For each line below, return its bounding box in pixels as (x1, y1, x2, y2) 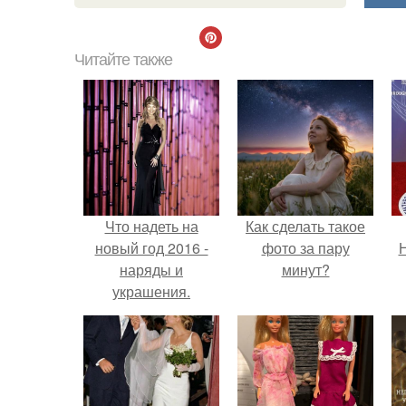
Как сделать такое (246, 216, 365, 237)
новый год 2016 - (94, 237, 208, 258)
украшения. (112, 281, 190, 302)
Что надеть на (104, 216, 198, 237)
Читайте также (74, 51, 172, 69)
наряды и (120, 259, 183, 280)
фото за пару (261, 237, 350, 258)
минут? (281, 259, 330, 280)
